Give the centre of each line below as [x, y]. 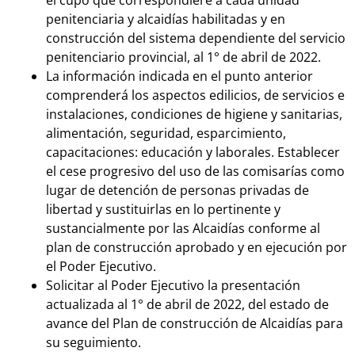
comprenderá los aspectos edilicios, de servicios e [195, 95]
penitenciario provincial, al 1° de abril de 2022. [183, 57]
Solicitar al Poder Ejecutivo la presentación [173, 286]
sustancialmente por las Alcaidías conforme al [183, 229]
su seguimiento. [94, 343]
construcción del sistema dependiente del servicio [196, 38]
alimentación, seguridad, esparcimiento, [166, 134]
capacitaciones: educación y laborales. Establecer [193, 153]
